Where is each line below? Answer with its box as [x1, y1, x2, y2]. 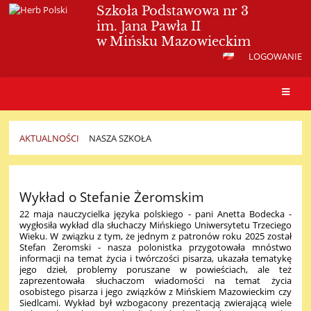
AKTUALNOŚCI [19, 132, 80, 145]
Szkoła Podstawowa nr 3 [96, 3, 249, 19]
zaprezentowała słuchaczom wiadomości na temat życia [19, 274, 292, 287]
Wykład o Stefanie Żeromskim [19, 187, 205, 205]
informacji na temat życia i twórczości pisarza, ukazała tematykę [19, 251, 292, 264]
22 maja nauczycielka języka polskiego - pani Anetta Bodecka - [19, 207, 292, 220]
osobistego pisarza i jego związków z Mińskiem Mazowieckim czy [19, 285, 292, 298]
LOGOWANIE [248, 50, 302, 62]
